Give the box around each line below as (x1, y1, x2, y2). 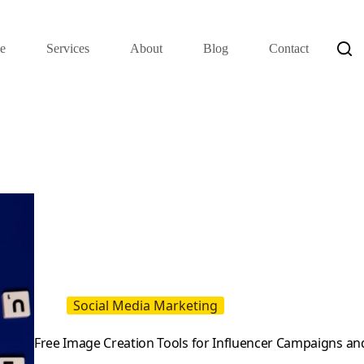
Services (46, 41, 90, 55)
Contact (269, 41, 310, 55)
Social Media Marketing (72, 296, 218, 314)
